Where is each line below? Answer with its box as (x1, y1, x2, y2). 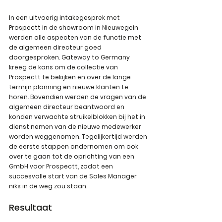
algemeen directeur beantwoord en (9, 103, 126, 111)
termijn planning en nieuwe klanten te (9, 83, 130, 91)
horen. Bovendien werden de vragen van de (9, 93, 148, 101)
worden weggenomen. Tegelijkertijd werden (9, 132, 149, 141)
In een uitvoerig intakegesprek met (9, 13, 121, 22)
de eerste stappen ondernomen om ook (9, 142, 140, 151)
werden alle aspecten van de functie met (9, 33, 143, 42)
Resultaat (9, 201, 52, 214)
